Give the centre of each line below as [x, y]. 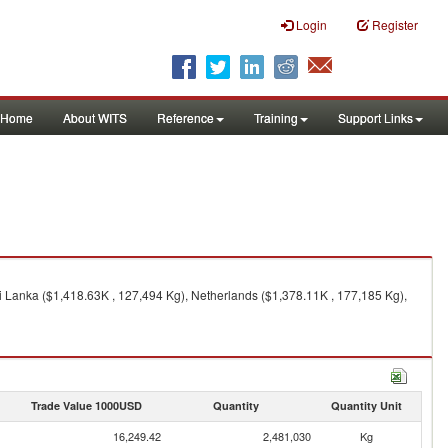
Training [276, 117]
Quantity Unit [366, 405]
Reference [185, 117]
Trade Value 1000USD [86, 405]
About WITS [95, 117]
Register [395, 24]
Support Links [375, 117]
